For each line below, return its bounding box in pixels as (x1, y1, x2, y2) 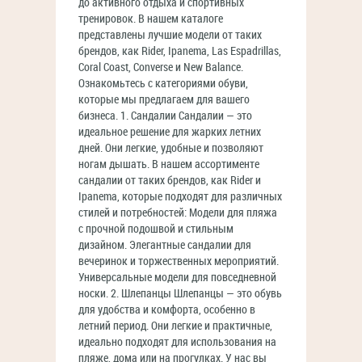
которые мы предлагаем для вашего (78, 93, 250, 107)
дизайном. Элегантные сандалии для (78, 238, 251, 252)
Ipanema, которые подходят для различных (78, 190, 282, 204)
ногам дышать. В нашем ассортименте (78, 158, 259, 171)
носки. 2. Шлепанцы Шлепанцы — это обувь (78, 287, 282, 301)
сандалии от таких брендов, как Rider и (78, 174, 261, 187)
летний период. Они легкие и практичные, (78, 319, 272, 333)
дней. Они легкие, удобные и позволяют (78, 141, 263, 155)
